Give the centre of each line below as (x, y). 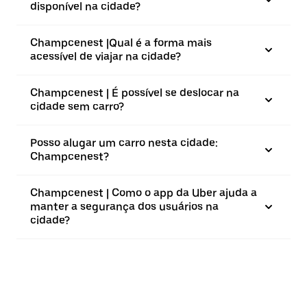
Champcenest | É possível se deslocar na (135, 93)
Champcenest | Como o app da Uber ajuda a (144, 193)
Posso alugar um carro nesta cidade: (124, 143)
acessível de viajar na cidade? (106, 57)
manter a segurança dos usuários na (124, 207)
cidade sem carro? (77, 107)
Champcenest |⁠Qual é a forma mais (121, 43)
